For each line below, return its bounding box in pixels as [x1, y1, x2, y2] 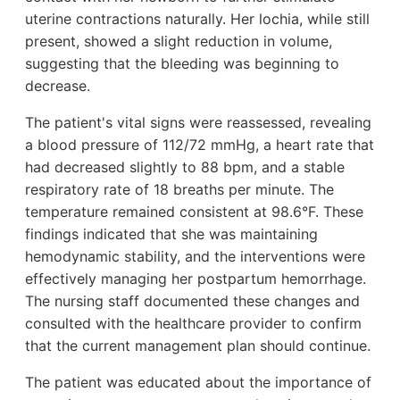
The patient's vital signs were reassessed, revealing [25, 113, 371, 132]
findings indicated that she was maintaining [25, 225, 318, 244]
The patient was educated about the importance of [25, 373, 371, 392]
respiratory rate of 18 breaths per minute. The [25, 180, 334, 199]
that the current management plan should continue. [25, 337, 371, 355]
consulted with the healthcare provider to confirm [25, 314, 362, 333]
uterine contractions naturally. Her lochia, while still [25, 10, 370, 29]
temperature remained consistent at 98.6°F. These [25, 203, 363, 221]
